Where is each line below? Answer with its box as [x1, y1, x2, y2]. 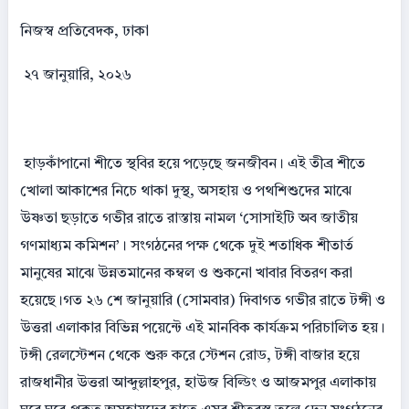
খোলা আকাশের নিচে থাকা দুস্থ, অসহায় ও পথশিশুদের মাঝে [20, 184, 351, 200]
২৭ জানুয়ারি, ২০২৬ [20, 68, 131, 84]
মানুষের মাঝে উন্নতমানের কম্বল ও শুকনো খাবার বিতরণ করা [20, 267, 352, 282]
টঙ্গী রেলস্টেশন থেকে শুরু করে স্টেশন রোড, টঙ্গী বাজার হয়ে [20, 349, 360, 364]
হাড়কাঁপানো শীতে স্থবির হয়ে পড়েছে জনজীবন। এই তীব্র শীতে [20, 157, 365, 173]
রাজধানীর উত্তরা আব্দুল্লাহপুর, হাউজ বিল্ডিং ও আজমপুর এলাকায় [20, 376, 376, 392]
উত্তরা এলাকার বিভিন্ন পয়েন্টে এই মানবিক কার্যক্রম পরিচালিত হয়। [20, 321, 385, 337]
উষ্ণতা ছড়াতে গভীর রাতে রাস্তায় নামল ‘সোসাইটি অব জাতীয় [20, 212, 358, 227]
